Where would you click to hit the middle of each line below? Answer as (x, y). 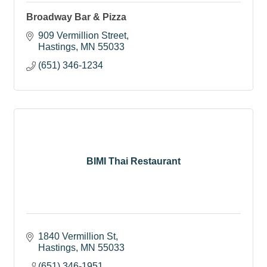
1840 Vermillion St (77, 237)
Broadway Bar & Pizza (76, 17)
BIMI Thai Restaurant (133, 161)
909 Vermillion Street (82, 36)
